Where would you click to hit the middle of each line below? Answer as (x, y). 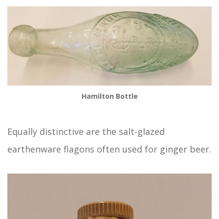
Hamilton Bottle (109, 96)
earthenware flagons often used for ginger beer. (109, 149)
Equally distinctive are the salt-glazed (86, 132)
